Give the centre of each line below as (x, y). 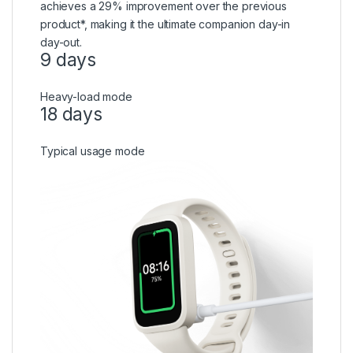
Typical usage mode (93, 150)
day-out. (61, 42)
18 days (72, 114)
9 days (69, 59)
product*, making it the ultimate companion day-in (165, 24)
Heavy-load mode (86, 96)
